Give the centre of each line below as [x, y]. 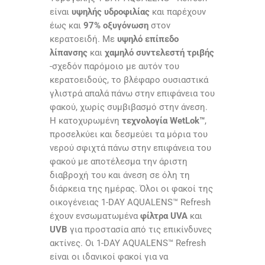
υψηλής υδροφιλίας [111, 12]
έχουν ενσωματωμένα [95, 216]
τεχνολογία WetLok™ [163, 121]
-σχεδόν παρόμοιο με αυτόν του [114, 67]
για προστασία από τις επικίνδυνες [140, 230]
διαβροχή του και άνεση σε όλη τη [120, 175]
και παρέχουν [178, 12]
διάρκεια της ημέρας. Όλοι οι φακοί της [131, 189]
